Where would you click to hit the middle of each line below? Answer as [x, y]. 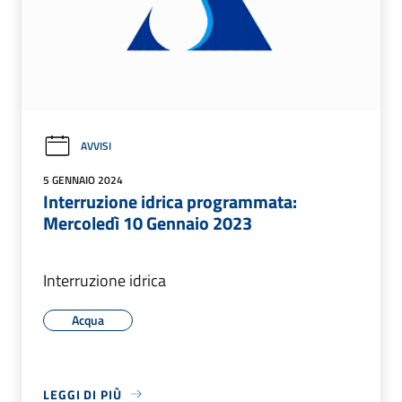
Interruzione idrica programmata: [170, 201]
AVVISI [96, 146]
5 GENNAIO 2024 [83, 179]
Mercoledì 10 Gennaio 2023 [148, 223]
